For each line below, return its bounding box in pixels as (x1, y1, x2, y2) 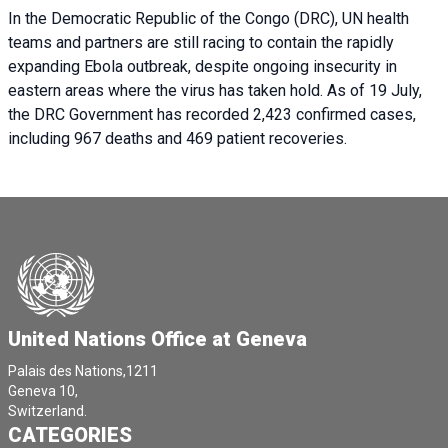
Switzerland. (8, 403, 87, 420)
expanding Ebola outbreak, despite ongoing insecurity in (8, 57, 397, 77)
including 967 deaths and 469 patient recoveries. (8, 129, 347, 149)
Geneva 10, (8, 383, 78, 400)
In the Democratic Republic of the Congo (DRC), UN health (8, 9, 409, 29)
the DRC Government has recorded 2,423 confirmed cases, (8, 105, 416, 125)
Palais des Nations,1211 (8, 363, 158, 380)
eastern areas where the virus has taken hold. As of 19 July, (8, 81, 422, 101)
